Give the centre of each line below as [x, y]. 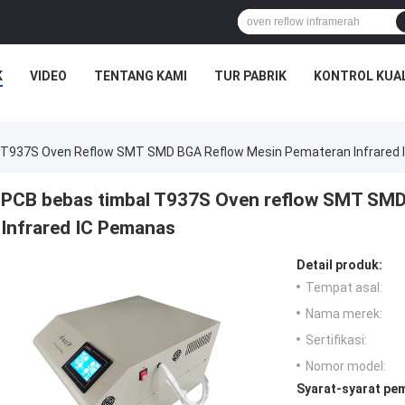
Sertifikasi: [336, 340]
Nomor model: [346, 367]
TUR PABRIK [250, 76]
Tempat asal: [344, 288]
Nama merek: [344, 314]
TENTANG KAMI [140, 76]
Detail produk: [339, 265]
